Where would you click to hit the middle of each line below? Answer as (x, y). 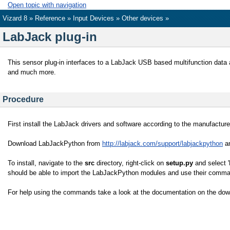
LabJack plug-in (50, 37)
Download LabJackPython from (55, 143)
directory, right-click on (130, 163)
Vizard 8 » (19, 18)
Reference (50, 18)
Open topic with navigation (47, 5)
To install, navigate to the (46, 163)
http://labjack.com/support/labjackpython (162, 143)
